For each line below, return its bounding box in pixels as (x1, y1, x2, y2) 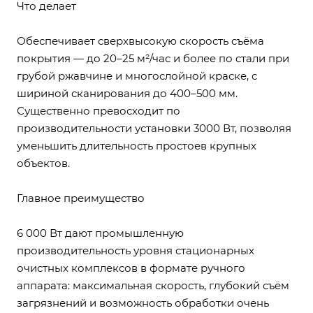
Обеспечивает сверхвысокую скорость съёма (17, 34, 264, 48)
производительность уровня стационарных (17, 244, 254, 257)
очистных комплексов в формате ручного (17, 261, 245, 275)
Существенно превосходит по (17, 104, 180, 117)
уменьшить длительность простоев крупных (17, 139, 256, 152)
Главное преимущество (17, 191, 145, 205)
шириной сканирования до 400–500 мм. (17, 87, 238, 100)
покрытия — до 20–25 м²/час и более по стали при (17, 52, 289, 65)
